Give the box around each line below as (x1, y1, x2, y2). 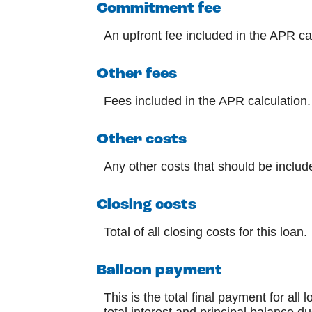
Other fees (97, 66, 177, 81)
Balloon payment (97, 263, 222, 279)
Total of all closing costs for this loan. (104, 225, 307, 240)
